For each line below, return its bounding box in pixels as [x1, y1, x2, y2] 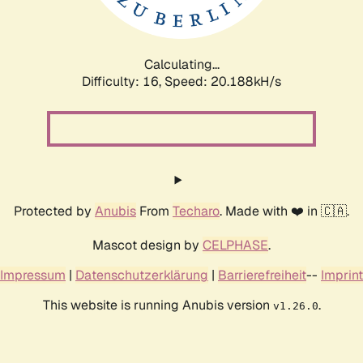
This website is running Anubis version [42, 296, 273, 314]
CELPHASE [203, 236, 268, 254]
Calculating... [143, 55, 220, 73]
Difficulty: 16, [82, 72, 164, 90]
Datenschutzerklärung [75, 266, 208, 284]
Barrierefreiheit [218, 266, 306, 284]
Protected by [14, 202, 95, 220]
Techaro [173, 202, 220, 220]
